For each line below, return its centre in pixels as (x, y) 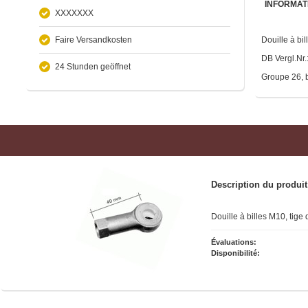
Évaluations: (234, 242)
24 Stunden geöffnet (93, 66)
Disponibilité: (235, 253)
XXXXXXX (74, 13)
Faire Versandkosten (93, 40)
